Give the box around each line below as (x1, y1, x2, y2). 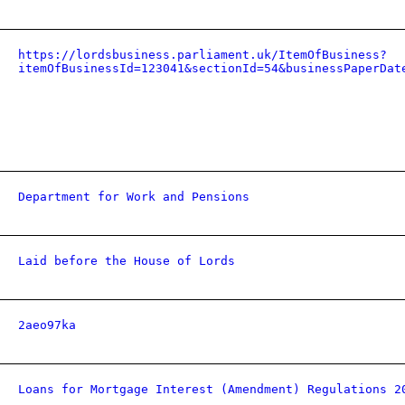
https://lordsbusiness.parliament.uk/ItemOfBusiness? (18, 48, 387, 61)
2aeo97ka (18, 318, 76, 332)
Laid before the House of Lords (18, 254, 235, 268)
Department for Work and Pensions (18, 190, 250, 203)
